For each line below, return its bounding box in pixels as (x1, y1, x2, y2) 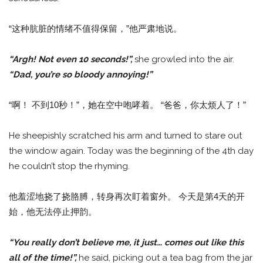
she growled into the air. (134, 54, 234, 65)
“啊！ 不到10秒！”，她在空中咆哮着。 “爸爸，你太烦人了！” (9, 100, 246, 110)
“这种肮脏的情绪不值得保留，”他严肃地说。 (9, 23, 182, 34)
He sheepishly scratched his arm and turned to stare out (9, 130, 242, 141)
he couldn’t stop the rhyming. (9, 161, 130, 172)
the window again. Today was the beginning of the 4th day (9, 146, 254, 157)
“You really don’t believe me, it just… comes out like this (9, 237, 244, 248)
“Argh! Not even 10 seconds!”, (9, 54, 134, 65)
